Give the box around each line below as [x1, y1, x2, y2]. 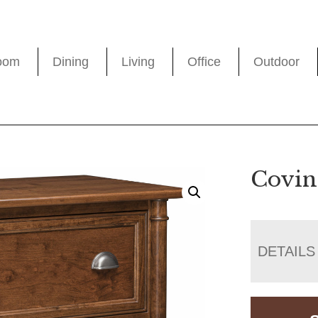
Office [187, 55, 221, 70]
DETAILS [258, 243, 316, 259]
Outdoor [253, 55, 300, 70]
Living [121, 55, 155, 70]
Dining [53, 55, 89, 70]
